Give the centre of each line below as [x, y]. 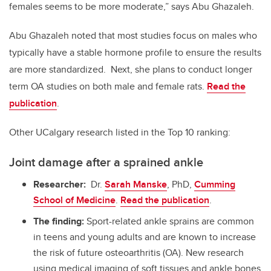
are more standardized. [60, 70]
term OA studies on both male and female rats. [108, 87]
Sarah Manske [136, 184]
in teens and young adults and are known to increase [145, 237]
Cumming [215, 184]
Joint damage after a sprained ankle [106, 162]
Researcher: [62, 184]
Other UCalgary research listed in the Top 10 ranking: [121, 132]
